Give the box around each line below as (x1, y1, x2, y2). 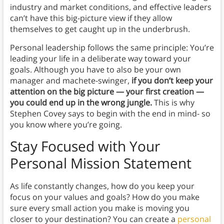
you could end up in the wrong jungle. (9, 97, 154, 108)
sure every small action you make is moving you (9, 202, 189, 214)
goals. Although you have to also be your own (9, 64, 181, 75)
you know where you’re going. (9, 119, 122, 130)
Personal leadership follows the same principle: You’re (9, 42, 214, 53)
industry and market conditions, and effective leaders (9, 1, 211, 13)
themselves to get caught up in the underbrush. (9, 23, 190, 35)
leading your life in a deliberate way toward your (9, 53, 191, 64)
